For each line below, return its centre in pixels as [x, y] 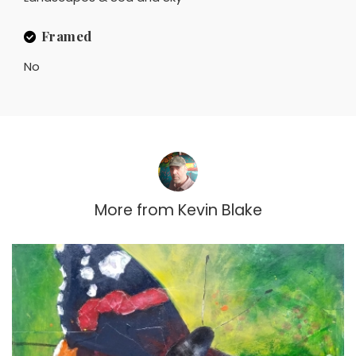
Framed [66, 35]
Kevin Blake [220, 210]
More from [134, 210]
